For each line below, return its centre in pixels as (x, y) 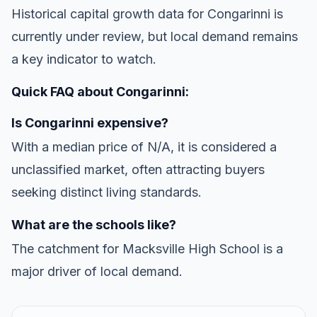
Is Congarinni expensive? (90, 122)
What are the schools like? (94, 224)
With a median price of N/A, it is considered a (144, 146)
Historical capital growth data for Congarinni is (147, 13)
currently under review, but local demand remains (155, 36)
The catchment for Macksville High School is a (147, 248)
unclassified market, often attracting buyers (138, 169)
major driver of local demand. (97, 271)
